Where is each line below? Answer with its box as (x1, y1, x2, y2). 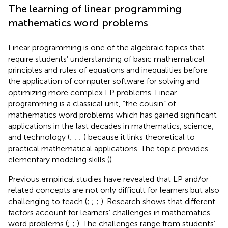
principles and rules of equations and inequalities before (8, 65, 208, 75)
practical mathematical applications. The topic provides (8, 143, 208, 153)
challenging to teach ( (8, 196, 87, 206)
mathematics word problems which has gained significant (8, 109, 217, 120)
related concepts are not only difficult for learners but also (8, 185, 219, 195)
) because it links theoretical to (83, 132, 195, 142)
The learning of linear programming (8, 2, 182, 15)
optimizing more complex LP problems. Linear (8, 87, 177, 97)
